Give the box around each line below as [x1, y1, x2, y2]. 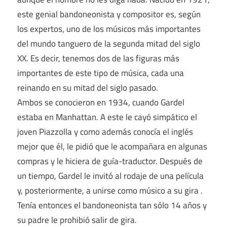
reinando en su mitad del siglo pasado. [17, 81, 158, 94]
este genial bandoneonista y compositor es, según [17, 7, 201, 21]
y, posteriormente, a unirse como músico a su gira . [17, 183, 203, 197]
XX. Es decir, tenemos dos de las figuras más [17, 51, 179, 65]
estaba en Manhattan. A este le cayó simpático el [17, 110, 197, 124]
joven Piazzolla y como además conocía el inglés [17, 125, 193, 138]
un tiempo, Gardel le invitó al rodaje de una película [17, 169, 204, 182]
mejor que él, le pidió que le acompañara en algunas [17, 139, 207, 153]
